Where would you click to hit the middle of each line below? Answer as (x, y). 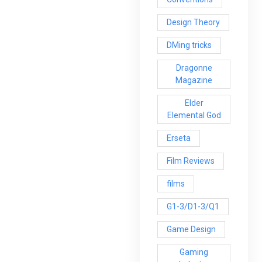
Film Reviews (191, 161)
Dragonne (194, 68)
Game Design (191, 229)
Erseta (179, 138)
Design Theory (193, 22)
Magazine (194, 80)
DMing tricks (189, 45)
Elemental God (194, 115)
